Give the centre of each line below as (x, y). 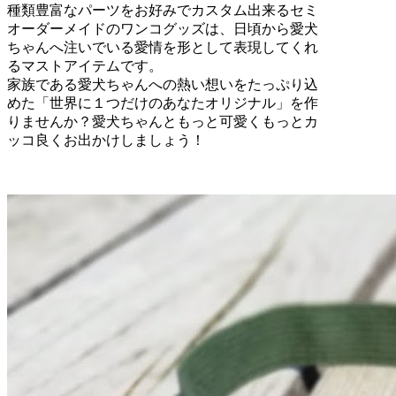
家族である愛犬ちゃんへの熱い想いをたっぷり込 (163, 85)
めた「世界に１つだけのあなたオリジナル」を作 (163, 103)
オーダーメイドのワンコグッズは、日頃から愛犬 (163, 29)
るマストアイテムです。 (85, 66)
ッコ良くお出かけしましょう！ (106, 141)
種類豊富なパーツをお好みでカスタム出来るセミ (163, 11)
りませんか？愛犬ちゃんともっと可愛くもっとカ (163, 122)
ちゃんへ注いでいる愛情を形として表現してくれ (163, 48)
